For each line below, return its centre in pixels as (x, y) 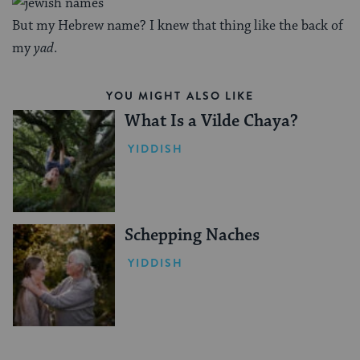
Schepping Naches (192, 235)
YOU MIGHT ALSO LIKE (180, 96)
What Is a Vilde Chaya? (211, 122)
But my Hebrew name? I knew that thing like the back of (178, 26)
